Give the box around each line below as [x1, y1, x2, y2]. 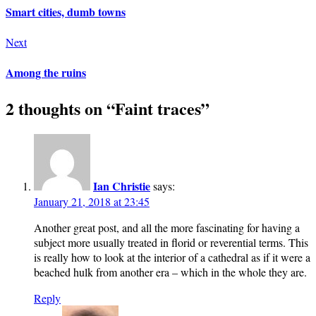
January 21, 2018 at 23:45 [34, 194, 150, 209]
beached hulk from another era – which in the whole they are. [34, 265, 307, 280]
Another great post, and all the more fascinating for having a [34, 220, 300, 236]
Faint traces [115, 95, 201, 121]
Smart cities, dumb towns [6, 3, 126, 20]
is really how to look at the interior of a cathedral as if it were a [34, 250, 310, 265]
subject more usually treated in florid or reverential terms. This [34, 235, 308, 250]
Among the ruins [6, 64, 86, 81]
